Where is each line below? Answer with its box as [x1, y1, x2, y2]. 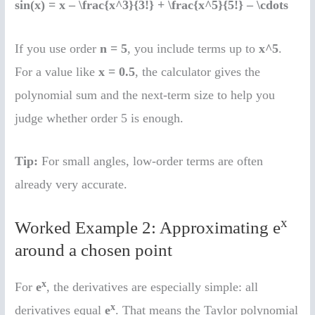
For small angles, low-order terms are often [38, 154, 264, 169]
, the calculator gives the [135, 64, 261, 79]
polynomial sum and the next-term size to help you [15, 87, 276, 102]
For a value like [15, 64, 99, 79]
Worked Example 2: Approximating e [15, 218, 281, 238]
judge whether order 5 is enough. [15, 110, 184, 125]
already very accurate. [15, 177, 128, 192]
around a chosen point [15, 240, 173, 260]
